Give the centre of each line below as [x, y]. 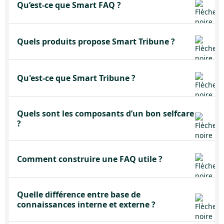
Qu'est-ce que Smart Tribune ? [76, 78]
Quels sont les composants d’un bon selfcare [105, 113]
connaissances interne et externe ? [86, 204]
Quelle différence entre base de [79, 194]
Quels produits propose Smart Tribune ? [96, 41]
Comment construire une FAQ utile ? [90, 159]
